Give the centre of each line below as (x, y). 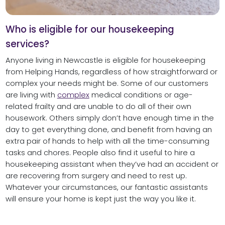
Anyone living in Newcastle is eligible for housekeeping (105, 61)
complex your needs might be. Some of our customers (107, 84)
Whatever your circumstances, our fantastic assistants (106, 188)
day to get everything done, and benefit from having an (108, 130)
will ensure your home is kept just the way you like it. (100, 199)
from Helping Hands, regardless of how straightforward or (111, 72)
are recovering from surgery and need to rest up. (96, 176)
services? (27, 44)
